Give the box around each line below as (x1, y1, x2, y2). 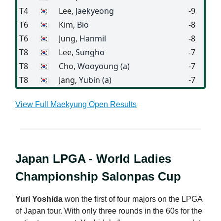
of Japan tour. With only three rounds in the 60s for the (15, 206, 202, 215)
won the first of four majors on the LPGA (63, 194, 202, 203)
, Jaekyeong (72, 5, 114, 16)
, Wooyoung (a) (74, 60, 130, 72)
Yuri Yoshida (15, 194, 63, 203)
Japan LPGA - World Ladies (15, 151, 171, 165)
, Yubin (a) (75, 74, 111, 85)
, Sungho (72, 46, 105, 58)
